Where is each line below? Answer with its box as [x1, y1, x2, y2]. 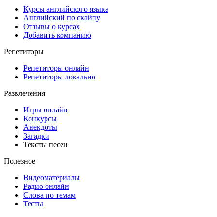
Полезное [4, 157, 35, 165]
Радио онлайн [23, 182, 69, 190]
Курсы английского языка [23, 5, 108, 13]
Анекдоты [23, 123, 57, 131]
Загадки [23, 132, 49, 140]
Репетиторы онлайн [23, 64, 89, 72]
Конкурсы [23, 114, 57, 123]
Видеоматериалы [23, 173, 80, 182]
